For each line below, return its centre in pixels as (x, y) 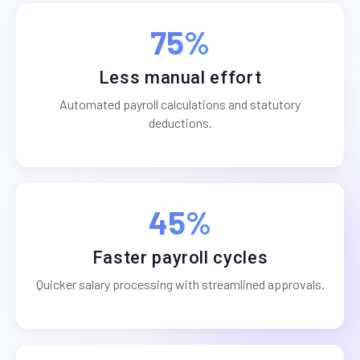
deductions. (180, 123)
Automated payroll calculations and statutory (180, 104)
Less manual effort (180, 78)
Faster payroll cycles (180, 258)
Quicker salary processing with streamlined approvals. (180, 284)
